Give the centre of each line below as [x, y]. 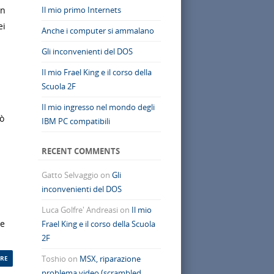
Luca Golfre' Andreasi [80, 209]
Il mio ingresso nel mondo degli [98, 107]
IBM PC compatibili [76, 121]
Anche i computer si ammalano [98, 31]
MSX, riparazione [110, 258]
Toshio [54, 258]
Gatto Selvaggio [70, 175]
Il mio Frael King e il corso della [96, 72]
